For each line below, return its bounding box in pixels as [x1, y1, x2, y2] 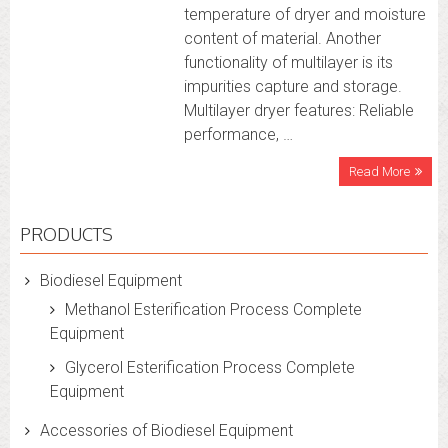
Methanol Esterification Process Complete [65, 300, 362, 319]
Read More [348, 164, 410, 179]
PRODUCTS [20, 223, 113, 245]
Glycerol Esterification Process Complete [65, 358, 355, 377]
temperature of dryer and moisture [183, 5, 426, 24]
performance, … [183, 125, 293, 144]
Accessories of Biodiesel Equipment [40, 421, 293, 440]
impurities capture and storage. [183, 77, 402, 96]
